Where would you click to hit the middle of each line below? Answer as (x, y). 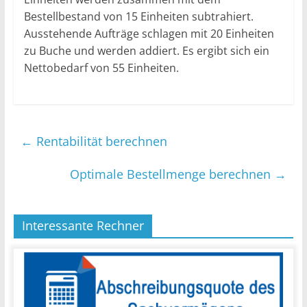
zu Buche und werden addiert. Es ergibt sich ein (146, 50)
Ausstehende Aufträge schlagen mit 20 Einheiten (149, 33)
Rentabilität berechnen (100, 141)
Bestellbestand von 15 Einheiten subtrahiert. (138, 16)
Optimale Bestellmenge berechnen (172, 174)
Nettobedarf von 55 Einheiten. (101, 67)
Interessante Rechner (83, 225)
